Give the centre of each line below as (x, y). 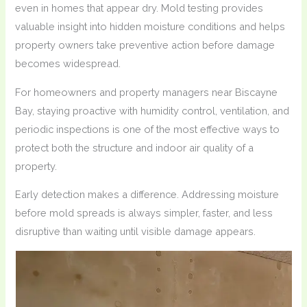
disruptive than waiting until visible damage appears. (136, 232)
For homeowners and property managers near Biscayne (147, 92)
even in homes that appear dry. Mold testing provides (139, 8)
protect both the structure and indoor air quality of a (135, 147)
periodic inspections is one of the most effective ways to (148, 129)
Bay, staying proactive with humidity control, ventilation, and (152, 110)
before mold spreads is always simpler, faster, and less (144, 213)
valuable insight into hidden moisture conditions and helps (150, 27)
